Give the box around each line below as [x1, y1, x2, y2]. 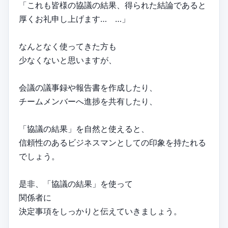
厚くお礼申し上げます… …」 [19, 14, 130, 24]
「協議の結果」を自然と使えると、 [19, 124, 149, 134]
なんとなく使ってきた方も [19, 41, 117, 52]
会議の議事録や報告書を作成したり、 [19, 82, 157, 93]
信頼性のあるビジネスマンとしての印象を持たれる [19, 137, 206, 148]
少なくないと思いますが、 [19, 55, 117, 66]
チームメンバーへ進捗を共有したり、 [19, 96, 157, 107]
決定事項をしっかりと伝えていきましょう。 [19, 206, 182, 217]
